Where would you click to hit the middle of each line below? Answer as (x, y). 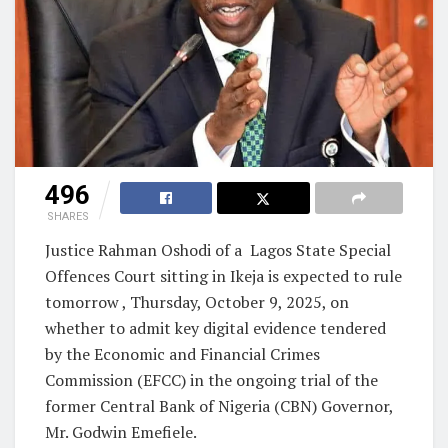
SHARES (67, 216)
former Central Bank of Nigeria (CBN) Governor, (219, 405)
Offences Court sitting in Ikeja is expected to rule (223, 275)
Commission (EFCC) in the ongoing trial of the (211, 379)
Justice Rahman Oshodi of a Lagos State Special (218, 249)
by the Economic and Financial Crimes (182, 353)
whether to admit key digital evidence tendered (215, 327)
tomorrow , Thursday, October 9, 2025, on (197, 301)
